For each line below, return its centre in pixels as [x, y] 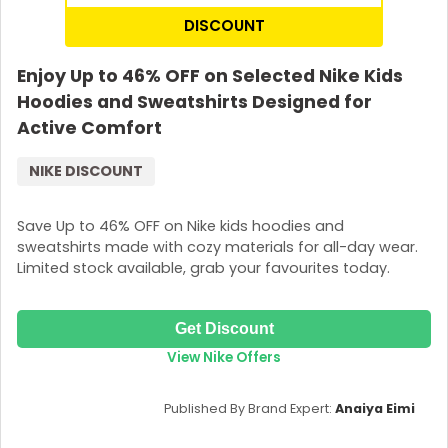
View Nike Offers [224, 357]
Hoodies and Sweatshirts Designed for [194, 102]
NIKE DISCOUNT [86, 171]
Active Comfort [89, 128]
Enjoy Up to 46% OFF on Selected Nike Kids [210, 76]
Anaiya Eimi [375, 408]
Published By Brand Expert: [249, 408]
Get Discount [224, 328]
